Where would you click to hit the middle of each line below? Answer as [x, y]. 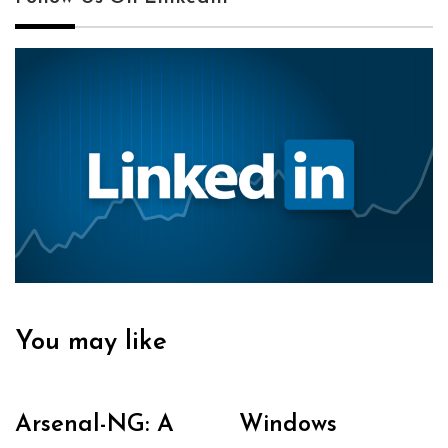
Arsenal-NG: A [94, 424]
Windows [288, 424]
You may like [91, 342]
